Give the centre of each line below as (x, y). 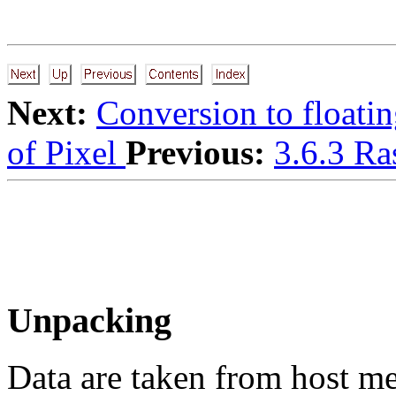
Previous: (195, 152)
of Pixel (66, 152)
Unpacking (89, 320)
